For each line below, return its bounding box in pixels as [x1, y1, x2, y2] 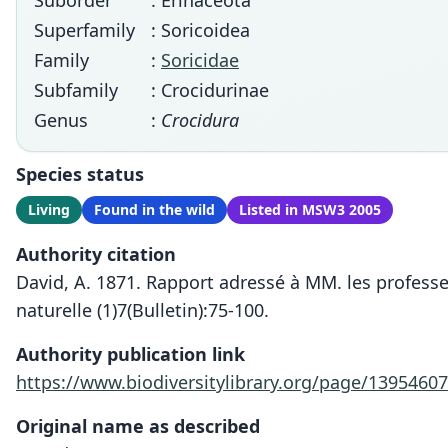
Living [28, 200, 70, 219]
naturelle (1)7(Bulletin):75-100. [16, 298, 269, 322]
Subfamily [34, 78, 118, 102]
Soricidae [161, 48, 239, 72]
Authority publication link [16, 342, 245, 366]
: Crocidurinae [151, 78, 269, 102]
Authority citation [16, 242, 176, 266]
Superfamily [34, 18, 135, 42]
